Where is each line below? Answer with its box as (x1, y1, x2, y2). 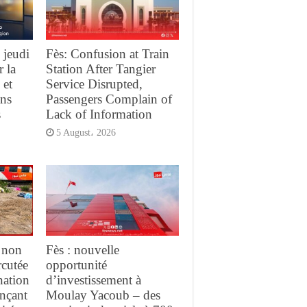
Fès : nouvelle (45, 243, 119, 258)
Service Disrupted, (45, 76, 143, 91)
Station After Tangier (45, 61, 156, 76)
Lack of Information (45, 106, 152, 121)
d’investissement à (45, 273, 141, 288)
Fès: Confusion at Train (45, 46, 169, 61)
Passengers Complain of (45, 91, 172, 106)
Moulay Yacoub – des (45, 288, 160, 303)
